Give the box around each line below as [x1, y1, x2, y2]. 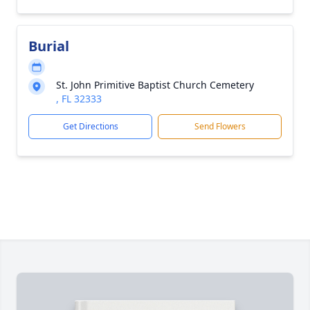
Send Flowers [194, 120, 246, 132]
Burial [28, 37, 69, 55]
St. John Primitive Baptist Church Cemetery [56, 78, 254, 91]
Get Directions [62, 120, 118, 132]
